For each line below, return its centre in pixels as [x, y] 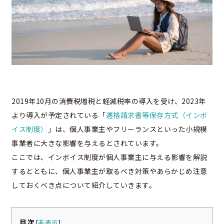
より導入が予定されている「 [59, 115]
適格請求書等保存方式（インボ [156, 115]
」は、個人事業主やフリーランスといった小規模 [127, 129]
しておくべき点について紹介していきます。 [84, 185]
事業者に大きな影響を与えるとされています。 [87, 143]
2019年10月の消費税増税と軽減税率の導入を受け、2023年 [109, 101]
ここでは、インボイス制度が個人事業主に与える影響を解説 [109, 157]
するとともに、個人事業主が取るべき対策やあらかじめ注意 [109, 171]
